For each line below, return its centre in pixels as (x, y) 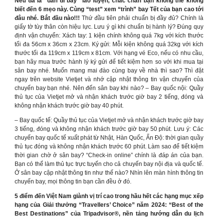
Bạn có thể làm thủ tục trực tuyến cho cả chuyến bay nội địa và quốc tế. (109, 164)
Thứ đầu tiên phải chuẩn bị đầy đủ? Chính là (142, 18)
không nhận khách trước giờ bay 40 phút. (69, 106)
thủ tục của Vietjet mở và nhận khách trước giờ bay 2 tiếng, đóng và (109, 97)
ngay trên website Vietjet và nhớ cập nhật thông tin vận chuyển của (109, 79)
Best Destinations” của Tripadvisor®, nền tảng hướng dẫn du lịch (109, 214)
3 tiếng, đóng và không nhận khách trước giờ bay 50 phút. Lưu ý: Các (109, 129)
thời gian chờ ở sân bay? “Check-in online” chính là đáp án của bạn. (109, 155)
